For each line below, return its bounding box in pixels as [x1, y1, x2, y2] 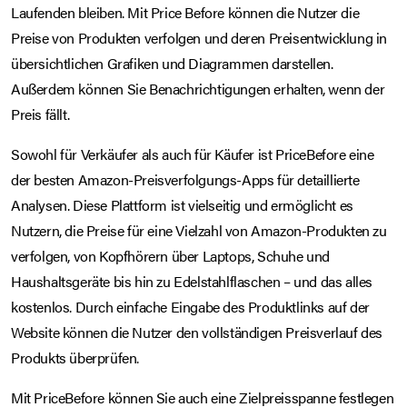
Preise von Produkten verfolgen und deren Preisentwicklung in [11, 26, 388, 48]
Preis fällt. [11, 103, 70, 124]
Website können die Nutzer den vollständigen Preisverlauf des [11, 321, 383, 342]
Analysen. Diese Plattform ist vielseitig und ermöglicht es [11, 194, 353, 215]
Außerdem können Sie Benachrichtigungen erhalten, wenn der [11, 77, 385, 99]
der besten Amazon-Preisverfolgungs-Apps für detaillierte [11, 168, 360, 190]
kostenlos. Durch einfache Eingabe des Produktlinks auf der [11, 295, 370, 317]
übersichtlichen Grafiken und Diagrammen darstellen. [11, 52, 333, 74]
